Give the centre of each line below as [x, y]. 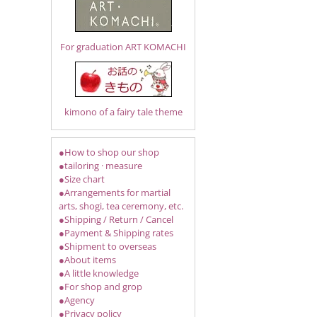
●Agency [77, 300]
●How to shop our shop [109, 152]
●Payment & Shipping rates [116, 233]
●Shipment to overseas [108, 246]
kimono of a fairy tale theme [123, 112]
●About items [87, 260]
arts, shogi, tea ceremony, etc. [121, 206]
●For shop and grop [100, 287]
